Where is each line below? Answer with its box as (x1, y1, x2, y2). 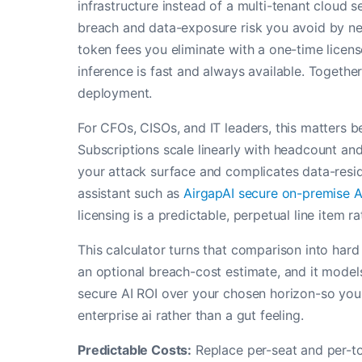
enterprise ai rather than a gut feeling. (78, 307, 304, 323)
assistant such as (78, 185, 184, 201)
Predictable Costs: (78, 342, 192, 358)
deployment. (78, 85, 153, 101)
